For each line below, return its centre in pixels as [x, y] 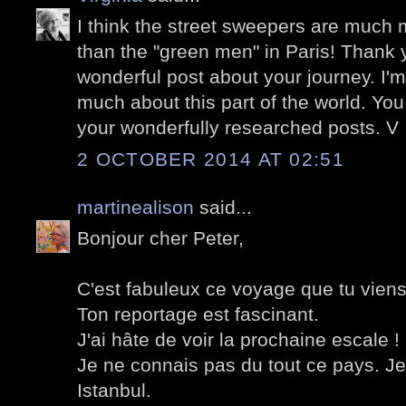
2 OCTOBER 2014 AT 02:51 [211, 159]
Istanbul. [114, 391]
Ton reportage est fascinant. [198, 314]
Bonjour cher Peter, [160, 238]
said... [223, 207]
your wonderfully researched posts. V [238, 128]
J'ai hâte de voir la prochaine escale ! [238, 340]
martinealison [135, 207]
